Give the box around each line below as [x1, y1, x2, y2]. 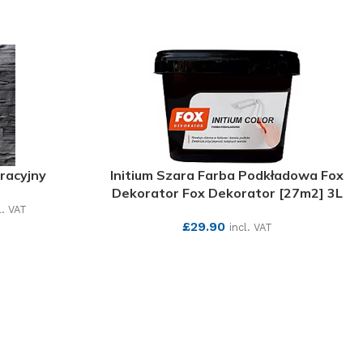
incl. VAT [228, 221, 272, 233]
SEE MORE [199, 246, 254, 258]
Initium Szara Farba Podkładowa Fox [110, 167, 344, 183]
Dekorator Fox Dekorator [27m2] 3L [111, 185, 343, 201]
